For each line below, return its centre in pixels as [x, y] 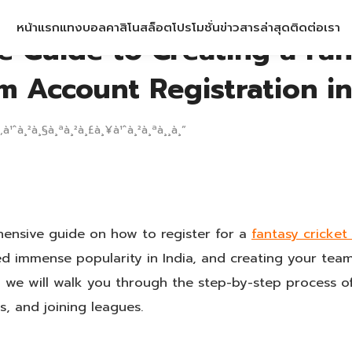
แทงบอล [83, 27]
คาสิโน [123, 27]
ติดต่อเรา [315, 27]
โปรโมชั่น [196, 27]
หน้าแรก [38, 27]
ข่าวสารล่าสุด [255, 27]
